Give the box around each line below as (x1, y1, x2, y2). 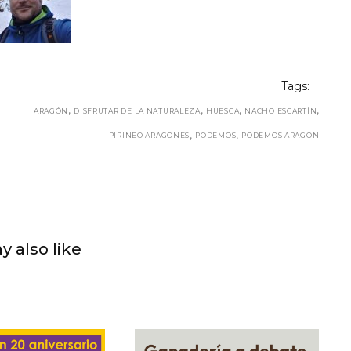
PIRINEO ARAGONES (108, 131, 190, 140)
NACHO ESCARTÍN (244, 106, 317, 115)
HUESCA (205, 106, 240, 115)
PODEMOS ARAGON (241, 131, 320, 140)
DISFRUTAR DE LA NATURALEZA (74, 106, 201, 115)
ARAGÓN (33, 106, 69, 115)
